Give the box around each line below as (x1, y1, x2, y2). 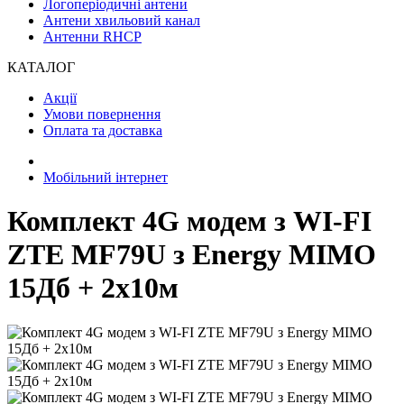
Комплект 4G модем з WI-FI (7, 205, 372, 238)
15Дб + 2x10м (7, 271, 179, 305)
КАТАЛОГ (7, 60, 75, 75)
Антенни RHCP (43, 29, 142, 44)
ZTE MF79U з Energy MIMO (7, 238, 376, 271)
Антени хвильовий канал (43, 13, 200, 28)
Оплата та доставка (43, 123, 162, 138)
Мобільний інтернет (43, 170, 168, 185)
